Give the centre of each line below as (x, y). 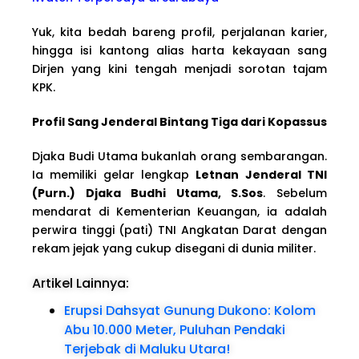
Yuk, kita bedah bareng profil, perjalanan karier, (179, 32)
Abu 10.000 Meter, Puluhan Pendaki (175, 329)
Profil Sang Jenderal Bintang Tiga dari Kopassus (179, 121)
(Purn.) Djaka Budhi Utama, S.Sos (148, 193)
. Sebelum (295, 193)
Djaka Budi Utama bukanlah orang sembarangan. (179, 156)
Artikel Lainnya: (81, 283)
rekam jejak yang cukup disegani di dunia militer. (174, 248)
